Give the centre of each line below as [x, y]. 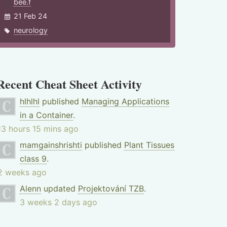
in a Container [46, 115]
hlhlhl [29, 101]
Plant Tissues [149, 145]
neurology [31, 30]
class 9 [33, 159]
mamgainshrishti [51, 145]
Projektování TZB [111, 188]
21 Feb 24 [31, 16]
